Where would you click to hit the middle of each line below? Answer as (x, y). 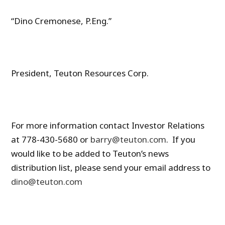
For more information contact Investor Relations (108, 126)
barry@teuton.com (129, 140)
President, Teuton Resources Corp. (80, 73)
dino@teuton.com (47, 182)
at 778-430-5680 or (51, 140)
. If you (181, 140)
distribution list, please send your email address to (111, 168)
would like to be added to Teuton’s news (90, 154)
